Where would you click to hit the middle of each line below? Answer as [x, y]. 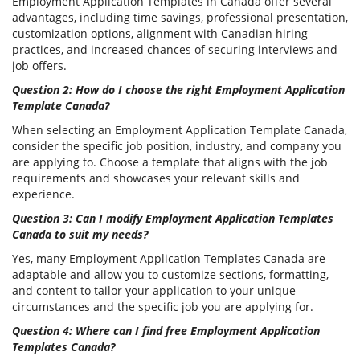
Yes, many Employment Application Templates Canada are [169, 259]
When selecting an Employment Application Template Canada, [180, 130]
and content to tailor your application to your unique [154, 291]
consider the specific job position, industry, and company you [177, 146]
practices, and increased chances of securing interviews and [175, 50]
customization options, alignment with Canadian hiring [160, 34]
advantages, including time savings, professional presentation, [180, 18]
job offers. [39, 66]
